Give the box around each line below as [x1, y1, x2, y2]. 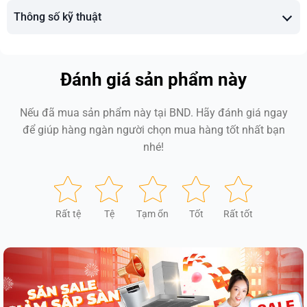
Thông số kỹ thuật [14, 10, 101, 24]
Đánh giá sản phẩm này [60, 69, 247, 90]
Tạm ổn [136, 208, 169, 220]
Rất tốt [223, 208, 253, 220]
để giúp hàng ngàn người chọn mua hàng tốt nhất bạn [22, 123, 285, 137]
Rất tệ [55, 208, 81, 220]
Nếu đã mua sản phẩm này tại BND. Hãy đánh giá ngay [19, 106, 288, 120]
